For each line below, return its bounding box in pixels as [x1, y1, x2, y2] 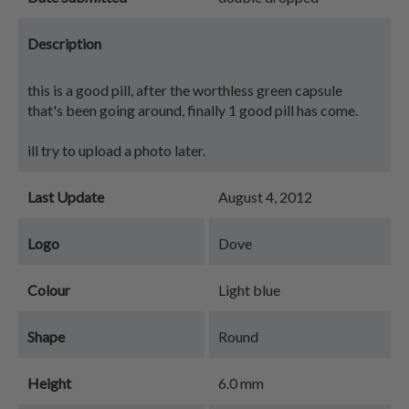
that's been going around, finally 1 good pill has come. [27, 101, 358, 119]
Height [27, 374, 71, 392]
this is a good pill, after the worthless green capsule [27, 81, 342, 99]
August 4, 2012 [218, 188, 312, 205]
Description [27, 35, 101, 52]
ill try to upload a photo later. [27, 142, 205, 159]
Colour [27, 281, 70, 299]
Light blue [218, 281, 280, 299]
